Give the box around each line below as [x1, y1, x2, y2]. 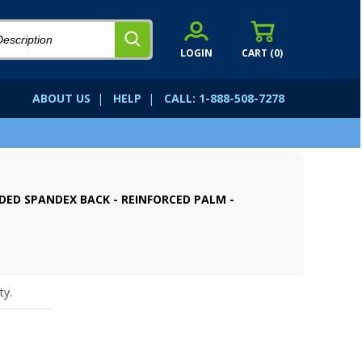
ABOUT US [32, 90, 90, 106]
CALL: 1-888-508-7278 [164, 90, 284, 106]
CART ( [242, 46, 274, 59]
